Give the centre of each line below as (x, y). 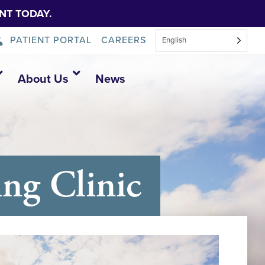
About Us (43, 79)
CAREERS (124, 40)
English (174, 40)
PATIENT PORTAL (51, 40)
